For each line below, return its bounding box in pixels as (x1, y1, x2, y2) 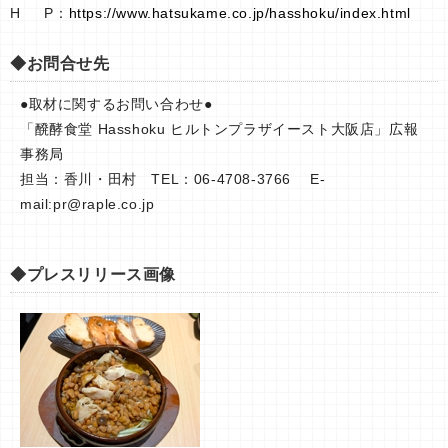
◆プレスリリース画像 (10, 265, 176, 283)
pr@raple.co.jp (53, 195, 155, 212)
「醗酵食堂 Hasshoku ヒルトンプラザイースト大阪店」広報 (20, 120, 419, 137)
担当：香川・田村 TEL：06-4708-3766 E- (20, 170, 326, 187)
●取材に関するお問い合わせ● (20, 95, 213, 112)
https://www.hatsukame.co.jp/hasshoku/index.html (68, 4, 411, 21)
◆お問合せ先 (10, 54, 110, 72)
